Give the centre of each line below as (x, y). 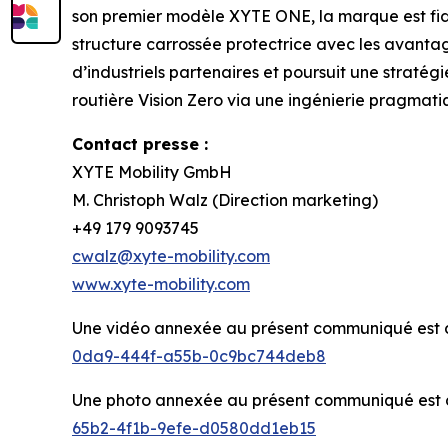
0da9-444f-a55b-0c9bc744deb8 (199, 356)
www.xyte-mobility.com (161, 284)
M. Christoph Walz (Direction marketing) (225, 200)
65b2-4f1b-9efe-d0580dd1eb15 (194, 428)
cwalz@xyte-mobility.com (171, 256)
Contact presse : (140, 144)
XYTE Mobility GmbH (152, 172)
